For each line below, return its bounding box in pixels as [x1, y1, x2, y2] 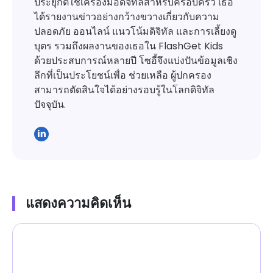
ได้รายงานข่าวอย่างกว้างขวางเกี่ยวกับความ [34, 10, 219, 24]
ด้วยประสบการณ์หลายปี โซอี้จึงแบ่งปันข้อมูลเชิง [34, 54, 238, 68]
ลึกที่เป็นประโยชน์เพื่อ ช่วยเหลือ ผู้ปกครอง [34, 68, 211, 83]
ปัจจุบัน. [34, 97, 66, 112]
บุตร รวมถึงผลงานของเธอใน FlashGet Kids [34, 39, 223, 54]
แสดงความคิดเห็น [26, 194, 131, 213]
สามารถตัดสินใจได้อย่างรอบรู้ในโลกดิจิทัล [34, 83, 214, 97]
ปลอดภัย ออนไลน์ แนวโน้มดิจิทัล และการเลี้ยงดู [34, 24, 236, 39]
